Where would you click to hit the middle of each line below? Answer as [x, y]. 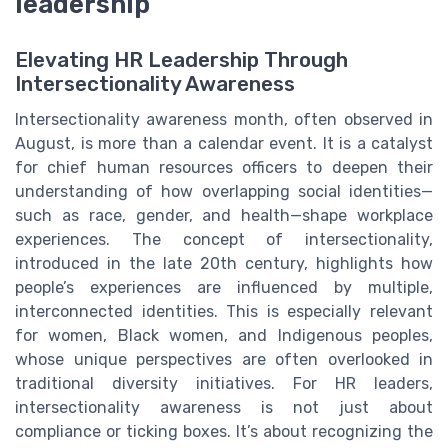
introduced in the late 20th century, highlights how [224, 264]
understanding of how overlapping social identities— [224, 192]
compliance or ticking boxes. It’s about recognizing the [224, 432]
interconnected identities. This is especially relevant [224, 312]
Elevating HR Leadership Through [181, 60]
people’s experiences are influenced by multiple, [224, 288]
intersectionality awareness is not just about [224, 408]
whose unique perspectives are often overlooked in [224, 360]
